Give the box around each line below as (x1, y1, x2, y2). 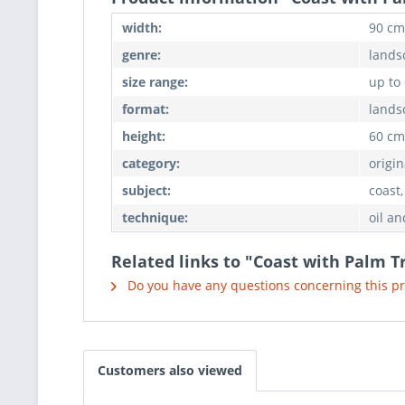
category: (122, 155, 180, 172)
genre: (122, 46, 161, 63)
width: (122, 19, 162, 36)
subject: (122, 182, 171, 199)
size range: (122, 73, 188, 90)
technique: (122, 209, 188, 226)
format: (122, 100, 169, 118)
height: (122, 127, 165, 145)
